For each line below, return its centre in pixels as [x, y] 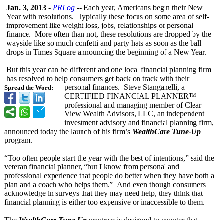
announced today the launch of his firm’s [68, 131]
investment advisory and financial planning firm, [139, 123]
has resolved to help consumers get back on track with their [98, 78]
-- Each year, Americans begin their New [139, 8]
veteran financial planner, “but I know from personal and [92, 167]
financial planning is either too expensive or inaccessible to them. [105, 202]
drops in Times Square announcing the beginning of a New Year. [106, 52]
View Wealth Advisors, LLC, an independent [134, 114]
